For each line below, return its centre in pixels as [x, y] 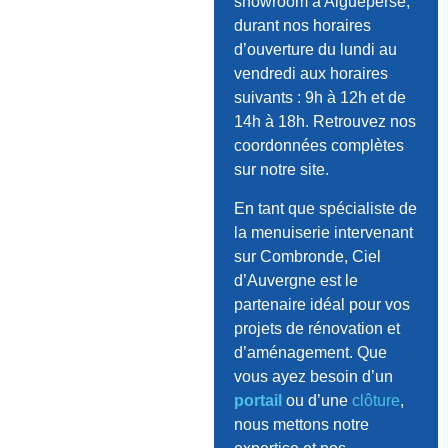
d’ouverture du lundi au [315, 50]
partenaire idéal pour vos [321, 304]
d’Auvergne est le [295, 280]
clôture [375, 400]
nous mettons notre [301, 424]
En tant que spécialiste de [325, 208]
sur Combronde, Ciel [307, 256]
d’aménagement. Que [310, 352]
